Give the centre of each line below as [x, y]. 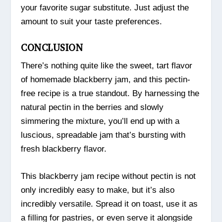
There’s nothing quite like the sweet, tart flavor [107, 66]
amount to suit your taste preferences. [92, 22]
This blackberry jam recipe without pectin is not [109, 176]
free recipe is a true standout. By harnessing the [110, 94]
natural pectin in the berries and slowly [92, 108]
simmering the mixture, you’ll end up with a [100, 121]
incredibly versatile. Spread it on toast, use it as [110, 204]
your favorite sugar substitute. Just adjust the [105, 8]
